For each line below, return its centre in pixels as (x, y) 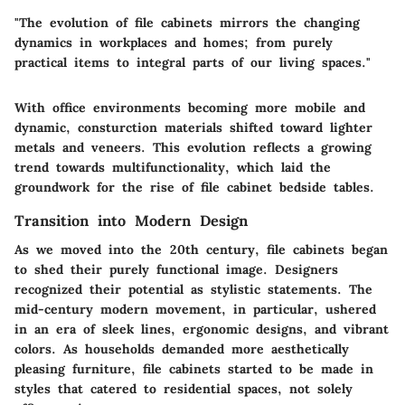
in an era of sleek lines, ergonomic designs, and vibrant (202, 329)
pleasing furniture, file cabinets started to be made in (194, 369)
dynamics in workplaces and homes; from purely (174, 42)
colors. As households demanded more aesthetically (182, 349)
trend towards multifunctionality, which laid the (173, 167)
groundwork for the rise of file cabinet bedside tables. (194, 187)
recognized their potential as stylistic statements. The (193, 289)
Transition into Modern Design (131, 220)
